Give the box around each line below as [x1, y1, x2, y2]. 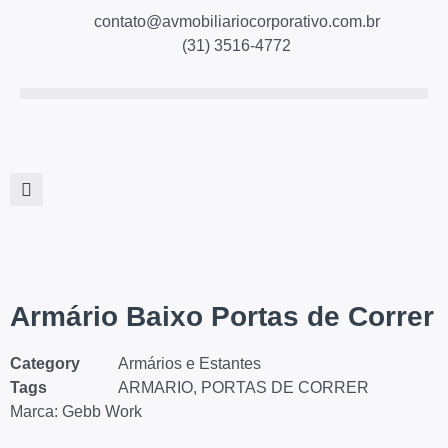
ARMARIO [118, 379, 193, 396]
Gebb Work [62, 403, 142, 420]
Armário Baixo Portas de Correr [10, 301, 434, 332]
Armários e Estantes [118, 355, 261, 372]
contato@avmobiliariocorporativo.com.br [93, 13, 380, 30]
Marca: [10, 403, 62, 420]
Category [10, 355, 80, 372]
